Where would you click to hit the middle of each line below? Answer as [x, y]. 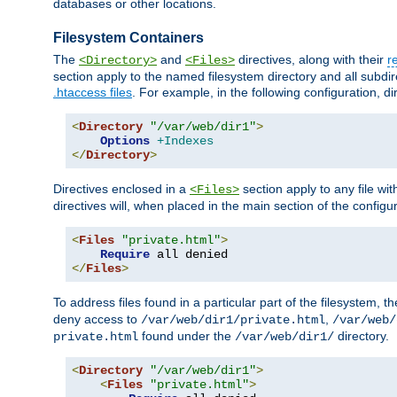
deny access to [97, 319]
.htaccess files [93, 93]
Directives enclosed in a [121, 189]
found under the [187, 336]
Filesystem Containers [128, 37]
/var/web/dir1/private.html [233, 320]
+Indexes [185, 141]
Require [125, 255]
